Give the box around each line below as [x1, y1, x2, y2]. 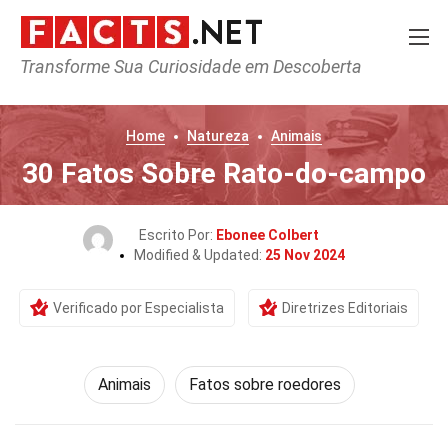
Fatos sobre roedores [188, 375, 341, 394]
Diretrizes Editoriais [282, 300, 408, 316]
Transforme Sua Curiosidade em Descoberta [20, 56, 362, 77]
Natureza [187, 128, 249, 144]
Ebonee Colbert [216, 227, 319, 243]
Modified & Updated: [133, 247, 265, 263]
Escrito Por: [139, 227, 216, 243]
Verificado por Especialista [53, 300, 224, 316]
